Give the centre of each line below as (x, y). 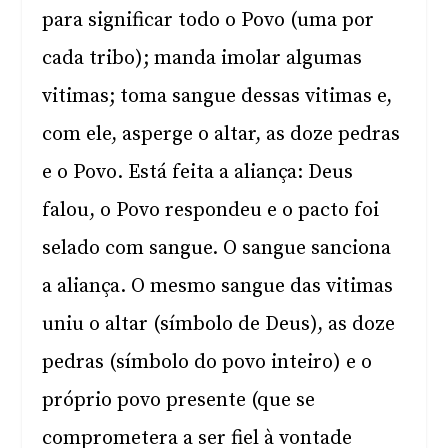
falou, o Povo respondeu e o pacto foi (211, 210)
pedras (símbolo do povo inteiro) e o (207, 362)
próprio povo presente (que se (179, 400)
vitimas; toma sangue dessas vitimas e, (217, 96)
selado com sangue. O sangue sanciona (217, 248)
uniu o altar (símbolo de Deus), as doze (219, 324)
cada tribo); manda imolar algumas (202, 58)
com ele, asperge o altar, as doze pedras (221, 134)
